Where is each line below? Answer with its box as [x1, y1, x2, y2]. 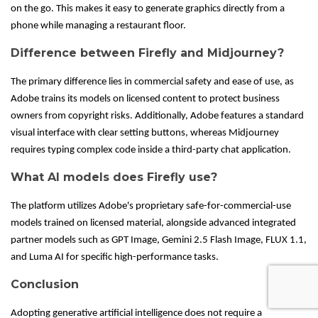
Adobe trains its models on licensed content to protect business [11, 94, 280, 105]
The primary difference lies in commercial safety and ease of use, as [11, 77, 294, 88]
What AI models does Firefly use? [11, 170, 217, 185]
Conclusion [11, 278, 79, 292]
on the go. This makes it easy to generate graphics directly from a [11, 4, 285, 15]
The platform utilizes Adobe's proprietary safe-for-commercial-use [11, 201, 291, 212]
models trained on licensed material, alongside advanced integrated [11, 218, 296, 229]
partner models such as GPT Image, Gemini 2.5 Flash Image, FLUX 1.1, [11, 235, 307, 246]
